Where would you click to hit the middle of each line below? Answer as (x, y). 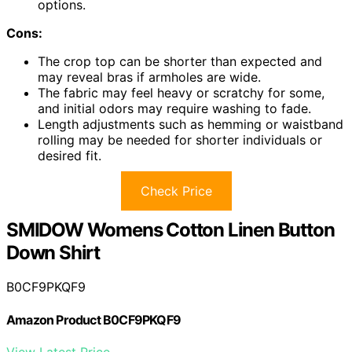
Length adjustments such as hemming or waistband (191, 124)
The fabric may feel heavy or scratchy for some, (181, 92)
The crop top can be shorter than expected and (180, 61)
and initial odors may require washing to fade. (174, 108)
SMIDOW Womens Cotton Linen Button (170, 229)
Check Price (176, 191)
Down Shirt (53, 252)
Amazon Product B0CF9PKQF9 (93, 319)
